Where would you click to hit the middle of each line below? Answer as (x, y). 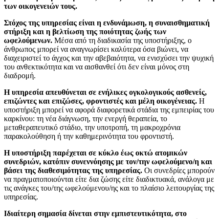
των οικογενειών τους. (41, 6)
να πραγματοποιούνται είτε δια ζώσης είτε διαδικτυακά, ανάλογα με (109, 179)
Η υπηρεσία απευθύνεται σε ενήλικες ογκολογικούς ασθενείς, (105, 92)
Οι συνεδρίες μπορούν (178, 170)
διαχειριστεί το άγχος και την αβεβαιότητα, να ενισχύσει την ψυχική (109, 58)
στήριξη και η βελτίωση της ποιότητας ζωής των (85, 31)
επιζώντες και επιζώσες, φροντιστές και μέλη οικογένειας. (100, 101)
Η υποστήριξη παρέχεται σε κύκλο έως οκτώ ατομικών (96, 153)
